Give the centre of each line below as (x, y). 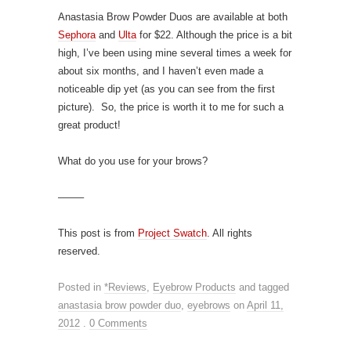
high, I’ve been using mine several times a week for (175, 52)
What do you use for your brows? (133, 161)
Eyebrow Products (194, 287)
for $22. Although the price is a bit (214, 34)
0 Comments (118, 323)
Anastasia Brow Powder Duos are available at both (173, 16)
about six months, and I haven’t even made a (161, 71)
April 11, (265, 305)
